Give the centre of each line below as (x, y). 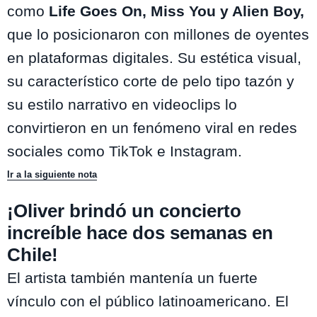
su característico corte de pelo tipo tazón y (151, 81)
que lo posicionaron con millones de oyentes (158, 35)
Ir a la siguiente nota (52, 175)
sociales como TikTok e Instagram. (125, 151)
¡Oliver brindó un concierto (124, 211)
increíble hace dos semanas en (140, 233)
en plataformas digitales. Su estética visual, (154, 58)
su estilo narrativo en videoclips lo (122, 105)
